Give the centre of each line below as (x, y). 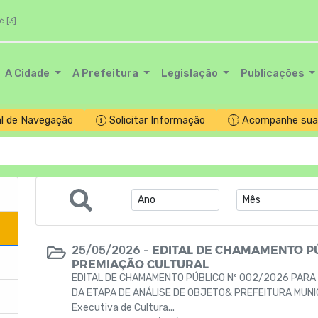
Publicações (273, 73)
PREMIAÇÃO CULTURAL (140, 264)
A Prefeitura (107, 73)
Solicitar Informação (157, 120)
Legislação (190, 73)
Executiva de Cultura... (123, 308)
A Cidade (29, 73)
